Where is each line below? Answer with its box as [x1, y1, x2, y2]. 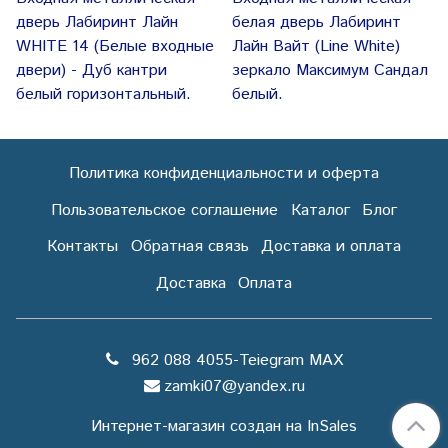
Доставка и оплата [261, 235, 402, 259]
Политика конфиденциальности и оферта [69, 161, 379, 185]
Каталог [290, 198, 350, 222]
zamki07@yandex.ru [163, 375, 305, 399]
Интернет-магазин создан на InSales [90, 415, 357, 439]
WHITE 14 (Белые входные [16, 35, 214, 59]
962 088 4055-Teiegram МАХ [126, 349, 343, 373]
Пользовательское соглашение [50, 198, 278, 222]
